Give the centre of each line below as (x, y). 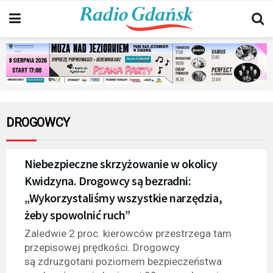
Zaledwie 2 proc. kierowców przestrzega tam (128, 233)
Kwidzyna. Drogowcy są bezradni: (108, 180)
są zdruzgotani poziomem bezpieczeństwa (123, 261)
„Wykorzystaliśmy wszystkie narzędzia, (123, 197)
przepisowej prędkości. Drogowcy (102, 247)
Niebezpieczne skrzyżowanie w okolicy (121, 163)
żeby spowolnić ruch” (77, 214)
